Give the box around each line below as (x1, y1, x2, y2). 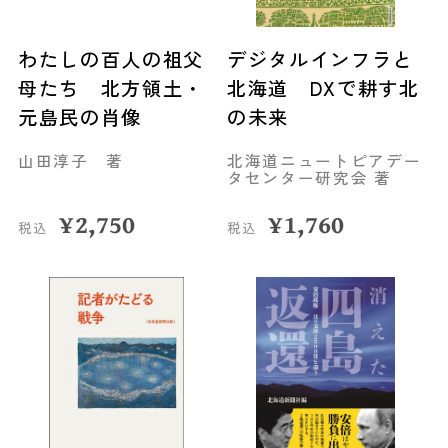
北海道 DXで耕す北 (226, 73, 420, 102)
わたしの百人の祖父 (17, 44, 204, 73)
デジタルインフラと (226, 44, 414, 73)
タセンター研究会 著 (226, 166, 392, 189)
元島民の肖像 (17, 102, 142, 131)
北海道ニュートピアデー (226, 149, 422, 172)
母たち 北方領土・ (17, 73, 204, 102)
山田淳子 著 (17, 149, 124, 172)
